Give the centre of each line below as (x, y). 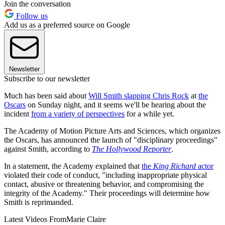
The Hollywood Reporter (132, 149)
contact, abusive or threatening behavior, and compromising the (104, 184)
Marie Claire (86, 219)
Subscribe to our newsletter (47, 79)
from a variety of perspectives (78, 114)
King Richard (175, 166)
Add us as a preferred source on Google (67, 25)
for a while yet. (149, 114)
